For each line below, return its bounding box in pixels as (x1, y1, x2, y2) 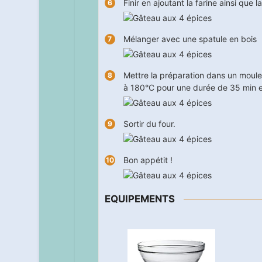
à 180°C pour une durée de (123, 82, 230, 93)
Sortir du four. (123, 119, 175, 129)
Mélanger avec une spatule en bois (123, 34, 257, 44)
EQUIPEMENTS (104, 193, 175, 205)
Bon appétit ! (123, 155, 173, 166)
